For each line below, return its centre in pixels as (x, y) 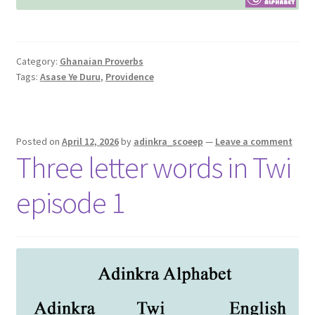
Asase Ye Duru (70, 77)
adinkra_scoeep (168, 141)
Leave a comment (253, 141)
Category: (38, 62)
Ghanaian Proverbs (101, 62)
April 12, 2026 (90, 141)
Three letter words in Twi (153, 167)
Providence (129, 77)
